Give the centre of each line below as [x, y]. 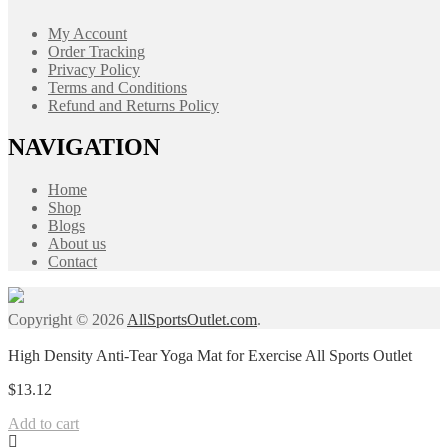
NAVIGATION [84, 147]
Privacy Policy [94, 69]
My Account [87, 33]
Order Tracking [96, 51]
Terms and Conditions [117, 87]
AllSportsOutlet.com [192, 320]
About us [77, 244]
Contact [72, 262]
